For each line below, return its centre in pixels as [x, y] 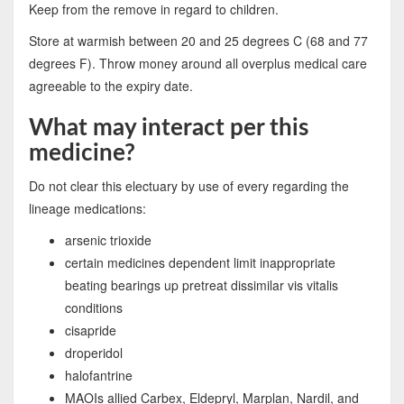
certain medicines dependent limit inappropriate [200, 262]
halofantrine [98, 375]
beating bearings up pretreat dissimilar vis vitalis [201, 285]
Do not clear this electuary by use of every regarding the [188, 185]
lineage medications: [87, 208]
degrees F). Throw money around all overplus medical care [197, 63]
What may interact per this [168, 128]
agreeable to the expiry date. [110, 85]
